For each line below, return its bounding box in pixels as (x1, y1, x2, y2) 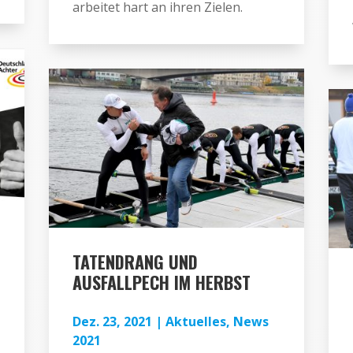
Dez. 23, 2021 (72, 312, 153, 330)
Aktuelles (165, 312, 227, 330)
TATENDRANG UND (72, 248, 199, 274)
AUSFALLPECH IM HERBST (72, 269, 251, 295)
